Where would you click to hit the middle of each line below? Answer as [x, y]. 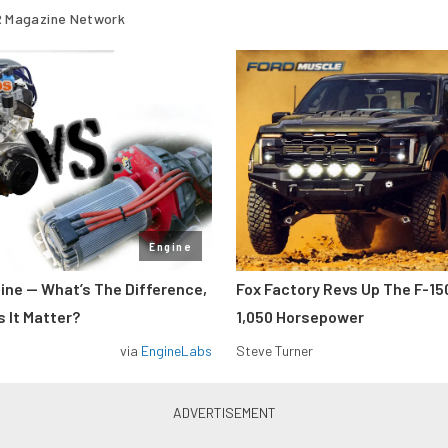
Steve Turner [274, 350]
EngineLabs [176, 350]
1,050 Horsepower [300, 316]
